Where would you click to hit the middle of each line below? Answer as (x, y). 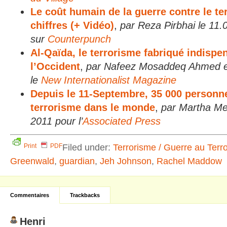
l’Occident (55, 66)
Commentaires (30, 195)
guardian (77, 161)
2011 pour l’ (56, 121)
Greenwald (32, 161)
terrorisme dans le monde (93, 107)
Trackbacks (85, 195)
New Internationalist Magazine (109, 80)
